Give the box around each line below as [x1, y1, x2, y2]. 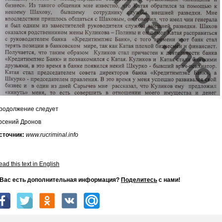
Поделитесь [121, 176, 157, 183]
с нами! [157, 176, 180, 183]
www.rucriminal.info [26, 131, 78, 138]
